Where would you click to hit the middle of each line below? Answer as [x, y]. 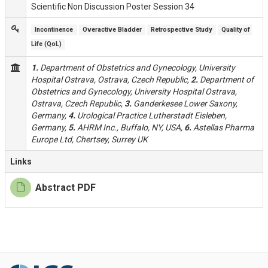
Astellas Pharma [223, 127]
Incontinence [54, 30]
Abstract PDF [66, 188]
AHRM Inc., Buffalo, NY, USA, [130, 127]
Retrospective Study [182, 30]
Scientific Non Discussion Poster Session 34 [113, 7]
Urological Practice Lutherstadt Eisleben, [151, 115]
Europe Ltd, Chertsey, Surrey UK [89, 139]
